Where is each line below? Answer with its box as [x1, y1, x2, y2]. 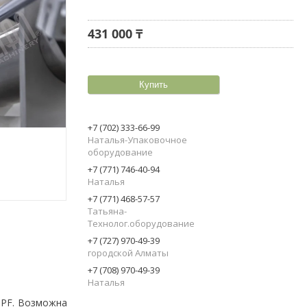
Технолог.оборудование [88, 217, 195, 230]
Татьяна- [88, 204, 127, 217]
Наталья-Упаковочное [88, 133, 187, 146]
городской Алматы [88, 246, 169, 259]
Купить [139, 79, 168, 90]
